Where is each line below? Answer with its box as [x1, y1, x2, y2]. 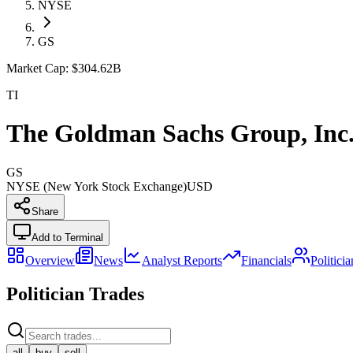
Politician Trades [6, 283, 144, 304]
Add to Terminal [32, 231, 103, 243]
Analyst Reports [142, 253, 222, 267]
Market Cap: [6, 61, 69, 75]
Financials [241, 253, 292, 267]
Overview [25, 253, 75, 267]
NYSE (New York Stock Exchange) [6, 179, 187, 193]
